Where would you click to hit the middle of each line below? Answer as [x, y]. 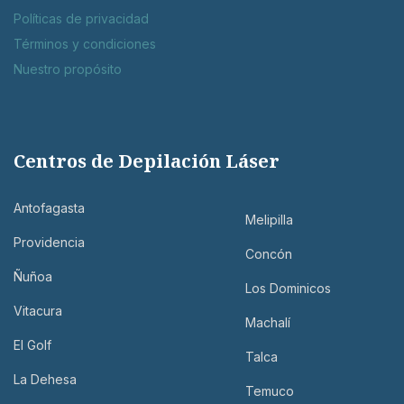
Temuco [269, 390]
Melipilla [269, 219]
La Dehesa [45, 379]
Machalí [267, 322]
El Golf [32, 344]
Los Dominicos [288, 288]
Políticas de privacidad [81, 18]
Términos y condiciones [85, 43]
